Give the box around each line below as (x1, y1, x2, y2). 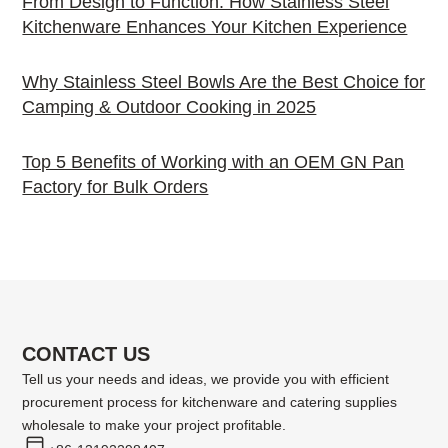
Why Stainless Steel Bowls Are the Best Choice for (22, 72, 426, 93)
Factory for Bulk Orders (22, 177, 209, 198)
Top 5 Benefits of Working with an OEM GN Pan (22, 152, 405, 173)
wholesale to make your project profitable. (22, 417, 287, 434)
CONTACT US (22, 343, 151, 366)
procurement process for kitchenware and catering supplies (22, 394, 398, 411)
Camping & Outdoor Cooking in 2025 (22, 97, 317, 118)
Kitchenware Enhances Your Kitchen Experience (22, 17, 408, 38)
